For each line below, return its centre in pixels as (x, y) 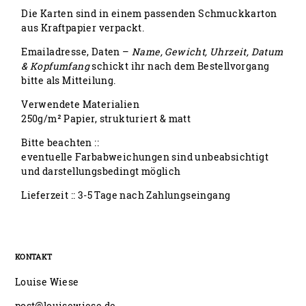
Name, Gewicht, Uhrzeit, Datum (208, 52)
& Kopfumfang (56, 66)
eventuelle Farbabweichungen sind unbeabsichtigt (145, 157)
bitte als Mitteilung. (69, 81)
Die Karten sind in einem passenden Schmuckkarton (149, 14)
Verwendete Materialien (81, 105)
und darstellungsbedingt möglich (101, 171)
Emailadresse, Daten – (77, 52)
